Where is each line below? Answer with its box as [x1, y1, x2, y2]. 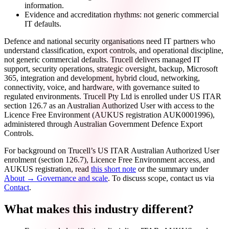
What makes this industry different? [4, 202, 194, 216]
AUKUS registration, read [4, 164, 91, 173]
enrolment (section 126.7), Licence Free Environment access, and [4, 155, 215, 164]
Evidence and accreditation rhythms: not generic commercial [25, 10, 219, 19]
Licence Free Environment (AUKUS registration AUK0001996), [4, 110, 215, 119]
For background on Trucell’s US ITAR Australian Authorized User [4, 146, 219, 155]
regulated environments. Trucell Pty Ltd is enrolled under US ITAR [4, 91, 221, 101]
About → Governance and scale [4, 173, 108, 182]
